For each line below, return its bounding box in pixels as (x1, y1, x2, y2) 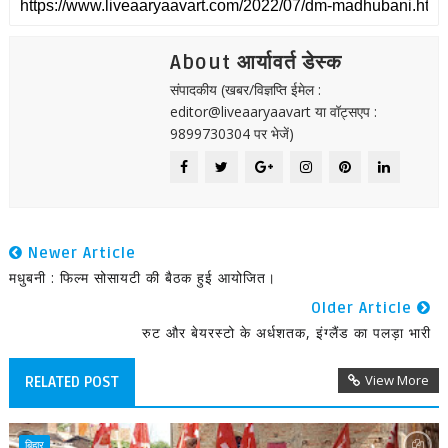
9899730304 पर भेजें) (169, 124, 294, 143)
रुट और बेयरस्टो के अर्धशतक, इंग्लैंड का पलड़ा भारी (142, 323, 432, 342)
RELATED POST (24, 373, 119, 391)
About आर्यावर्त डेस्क (169, 51, 342, 75)
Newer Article (22, 244, 136, 262)
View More (365, 371, 430, 389)
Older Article (311, 299, 418, 317)
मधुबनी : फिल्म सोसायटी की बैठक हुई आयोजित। (8, 268, 276, 287)
